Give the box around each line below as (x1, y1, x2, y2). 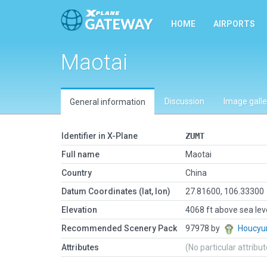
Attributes (61, 243, 99, 252)
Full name (61, 150, 100, 159)
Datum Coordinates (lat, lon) (61, 187, 170, 196)
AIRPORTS (213, 19, 255, 29)
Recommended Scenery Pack (61, 223, 177, 233)
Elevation (61, 205, 97, 215)
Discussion (164, 97, 204, 106)
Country (61, 168, 92, 178)
